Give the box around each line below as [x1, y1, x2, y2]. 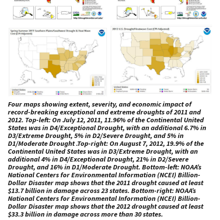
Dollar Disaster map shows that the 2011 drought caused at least [8, 178, 203, 187]
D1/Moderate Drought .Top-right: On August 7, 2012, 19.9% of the [8, 138, 204, 148]
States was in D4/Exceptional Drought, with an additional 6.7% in [8, 123, 206, 132]
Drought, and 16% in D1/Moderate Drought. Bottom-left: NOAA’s [8, 162, 201, 171]
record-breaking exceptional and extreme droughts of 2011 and [8, 107, 201, 116]
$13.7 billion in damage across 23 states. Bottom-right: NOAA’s [8, 186, 196, 195]
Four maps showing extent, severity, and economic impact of [8, 99, 192, 109]
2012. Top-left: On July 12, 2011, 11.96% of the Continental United [8, 115, 204, 124]
